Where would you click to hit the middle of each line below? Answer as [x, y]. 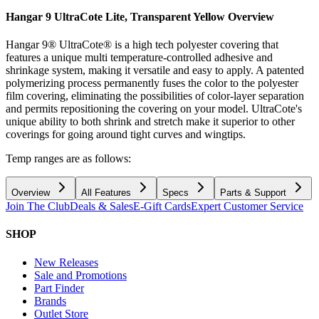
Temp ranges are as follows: [68, 159]
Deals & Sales [101, 206]
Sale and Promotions [80, 275]
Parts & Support [253, 193]
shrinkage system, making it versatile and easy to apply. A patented [155, 70]
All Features [106, 193]
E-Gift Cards [162, 206]
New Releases [66, 262]
